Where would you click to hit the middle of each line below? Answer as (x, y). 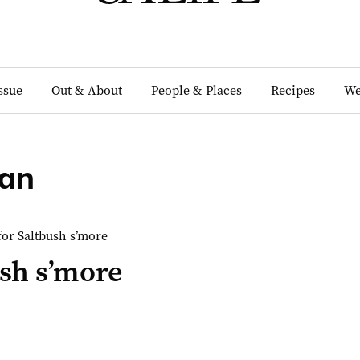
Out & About (87, 90)
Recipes (293, 90)
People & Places (197, 90)
